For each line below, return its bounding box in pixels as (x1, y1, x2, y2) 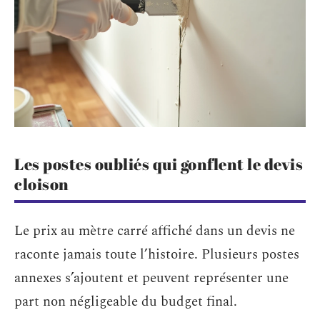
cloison (14, 174, 69, 194)
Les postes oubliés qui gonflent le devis (14, 154, 303, 174)
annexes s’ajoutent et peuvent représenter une (14, 267, 289, 289)
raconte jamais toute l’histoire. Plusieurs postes (14, 244, 299, 265)
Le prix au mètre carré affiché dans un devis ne (14, 220, 295, 241)
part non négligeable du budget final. (14, 291, 237, 312)
